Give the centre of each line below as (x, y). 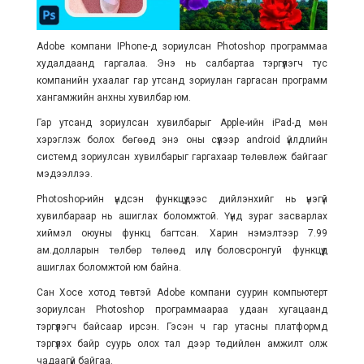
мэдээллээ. (64, 173)
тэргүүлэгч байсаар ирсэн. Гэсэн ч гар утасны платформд (182, 326)
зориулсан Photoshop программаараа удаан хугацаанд (182, 309)
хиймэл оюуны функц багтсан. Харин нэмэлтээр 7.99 (182, 233)
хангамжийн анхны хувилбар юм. (113, 97)
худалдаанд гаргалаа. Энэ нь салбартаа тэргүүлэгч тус (182, 63)
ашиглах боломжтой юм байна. (108, 267)
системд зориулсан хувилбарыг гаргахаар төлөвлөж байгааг (182, 156)
